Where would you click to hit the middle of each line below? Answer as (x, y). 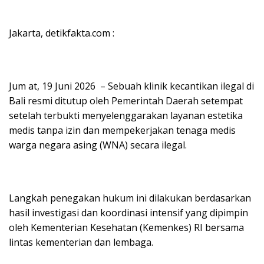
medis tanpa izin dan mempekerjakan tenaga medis (122, 130)
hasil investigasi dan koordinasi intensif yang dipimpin (128, 213)
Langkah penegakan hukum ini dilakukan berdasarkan (130, 198)
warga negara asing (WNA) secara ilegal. (98, 145)
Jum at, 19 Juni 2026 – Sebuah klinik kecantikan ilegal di (131, 86)
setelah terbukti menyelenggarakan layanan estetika (126, 115)
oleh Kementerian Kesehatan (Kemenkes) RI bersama (126, 227)
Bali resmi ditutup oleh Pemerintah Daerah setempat (126, 101)
